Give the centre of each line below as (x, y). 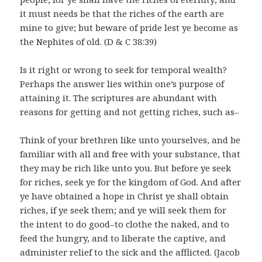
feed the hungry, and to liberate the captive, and (123, 238)
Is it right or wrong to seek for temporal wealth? (124, 70)
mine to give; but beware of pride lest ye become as (129, 28)
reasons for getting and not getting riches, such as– (130, 112)
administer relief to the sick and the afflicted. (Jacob (130, 252)
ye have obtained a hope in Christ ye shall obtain (125, 196)
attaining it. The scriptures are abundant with (119, 98)
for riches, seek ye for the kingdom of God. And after (131, 182)
